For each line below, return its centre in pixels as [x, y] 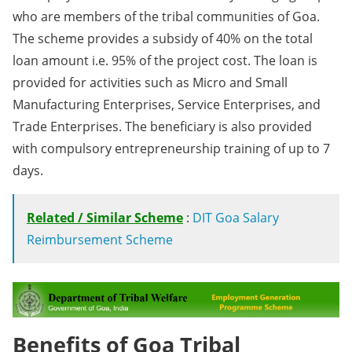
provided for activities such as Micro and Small [150, 82]
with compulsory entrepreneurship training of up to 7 [171, 148]
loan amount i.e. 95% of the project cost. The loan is [165, 60]
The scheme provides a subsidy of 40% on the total [163, 38]
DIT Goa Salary [236, 218]
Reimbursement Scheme [100, 240]
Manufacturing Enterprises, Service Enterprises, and [167, 104]
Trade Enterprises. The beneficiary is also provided [162, 126]
